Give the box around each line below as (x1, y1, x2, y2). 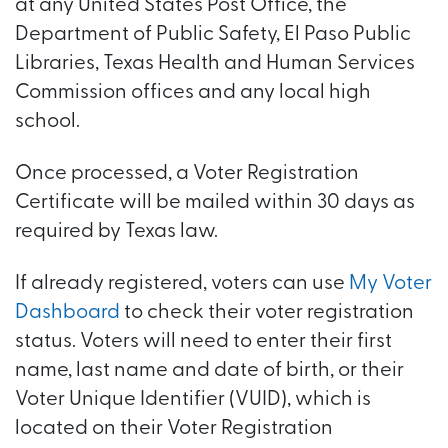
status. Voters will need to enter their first (15, 331, 392, 352)
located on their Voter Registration (15, 418, 333, 439)
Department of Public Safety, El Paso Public (15, 24, 411, 45)
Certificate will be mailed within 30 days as (15, 192, 415, 213)
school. (15, 111, 80, 132)
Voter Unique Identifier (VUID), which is (15, 389, 371, 410)
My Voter (349, 273, 432, 294)
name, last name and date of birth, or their (15, 360, 404, 381)
